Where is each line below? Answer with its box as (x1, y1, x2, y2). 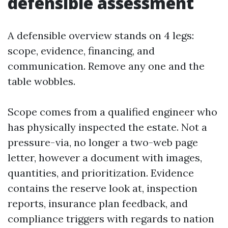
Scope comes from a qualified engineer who (8, 105, 217, 118)
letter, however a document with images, (8, 151, 202, 164)
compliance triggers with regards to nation (8, 212, 214, 225)
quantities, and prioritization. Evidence (8, 166, 194, 179)
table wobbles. (8, 75, 75, 88)
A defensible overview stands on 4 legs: (8, 29, 194, 42)
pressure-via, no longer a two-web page (8, 136, 198, 149)
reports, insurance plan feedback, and (8, 197, 188, 210)
